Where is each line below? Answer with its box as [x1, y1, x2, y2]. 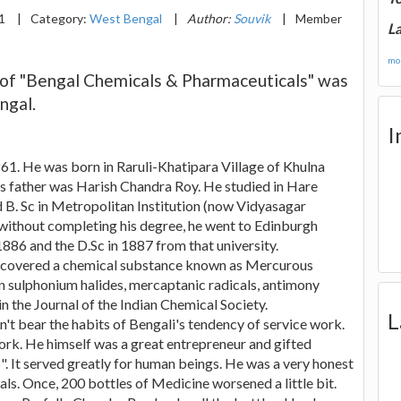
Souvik [234, 10, 270, 26]
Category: [30, 10, 90, 26]
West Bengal [90, 10, 162, 26]
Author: [187, 10, 234, 26]
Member [295, 10, 342, 26]
